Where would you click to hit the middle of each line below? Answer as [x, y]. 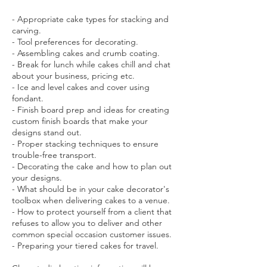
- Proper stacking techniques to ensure [85, 143]
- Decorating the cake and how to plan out [92, 166]
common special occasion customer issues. [92, 234]
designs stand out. [47, 132]
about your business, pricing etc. [73, 75]
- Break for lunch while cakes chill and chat [91, 64]
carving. [27, 30]
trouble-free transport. [54, 155]
